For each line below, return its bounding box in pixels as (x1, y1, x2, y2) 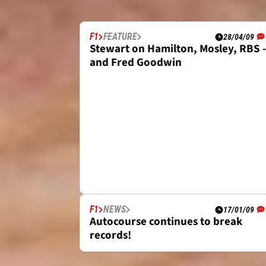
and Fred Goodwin (90, 55, 182, 71)
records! (90, 227, 131, 244)
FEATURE (103, 31, 137, 42)
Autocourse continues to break (90, 214, 242, 230)
